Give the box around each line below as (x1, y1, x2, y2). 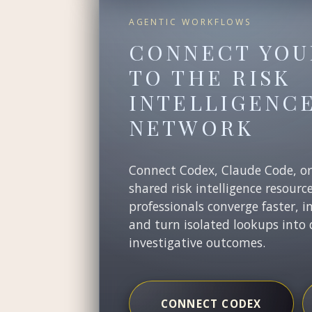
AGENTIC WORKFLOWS (128, 16, 253, 29)
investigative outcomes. (128, 233, 265, 251)
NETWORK (128, 112, 254, 141)
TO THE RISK (128, 62, 291, 91)
